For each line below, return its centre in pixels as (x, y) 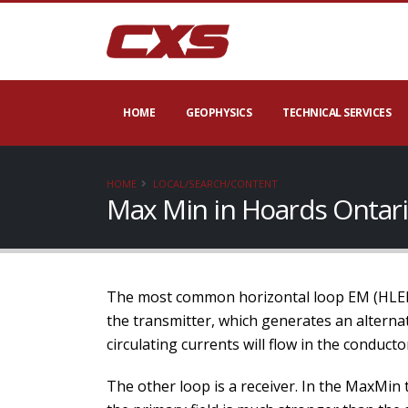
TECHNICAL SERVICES (337, 112)
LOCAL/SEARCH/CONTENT (215, 184)
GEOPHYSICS (219, 112)
